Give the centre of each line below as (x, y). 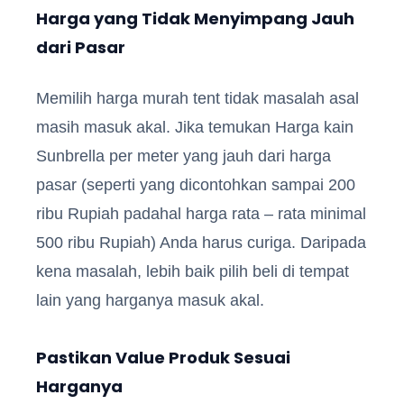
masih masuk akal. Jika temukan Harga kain (195, 127)
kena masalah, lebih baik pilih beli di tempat (193, 271)
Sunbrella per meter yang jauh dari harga (184, 156)
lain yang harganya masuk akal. (150, 300)
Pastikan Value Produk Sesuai (163, 357)
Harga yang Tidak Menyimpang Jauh (195, 18)
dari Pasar (81, 47)
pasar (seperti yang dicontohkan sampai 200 (196, 184)
